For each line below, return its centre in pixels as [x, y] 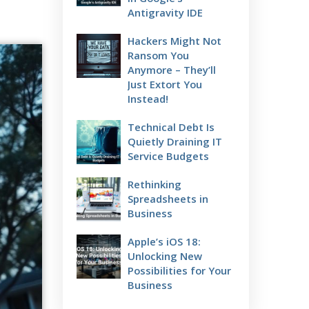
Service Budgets [168, 156]
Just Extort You [165, 84]
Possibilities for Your [179, 270]
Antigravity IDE [165, 12]
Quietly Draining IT [175, 141]
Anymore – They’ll [172, 70]
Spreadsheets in [168, 199]
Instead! [148, 99]
